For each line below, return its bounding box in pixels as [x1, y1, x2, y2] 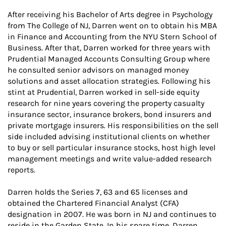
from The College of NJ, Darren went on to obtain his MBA [8, 21, 217, 30]
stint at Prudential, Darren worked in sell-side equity [8, 87, 199, 97]
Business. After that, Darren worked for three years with [8, 43, 210, 52]
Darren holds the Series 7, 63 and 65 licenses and [8, 187, 188, 197]
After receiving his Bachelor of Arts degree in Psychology [8, 10, 212, 19]
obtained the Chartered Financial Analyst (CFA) [8, 198, 179, 208]
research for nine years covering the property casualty [8, 98, 204, 108]
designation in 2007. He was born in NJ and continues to [8, 209, 216, 219]
